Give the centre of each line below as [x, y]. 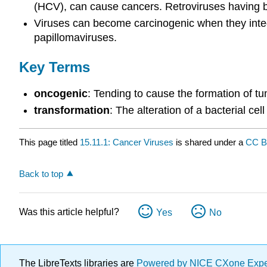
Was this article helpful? [69, 212]
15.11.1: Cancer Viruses [127, 142]
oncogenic [60, 93]
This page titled [49, 142]
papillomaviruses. [75, 38]
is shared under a [209, 142]
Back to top [41, 174]
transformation [72, 111]
